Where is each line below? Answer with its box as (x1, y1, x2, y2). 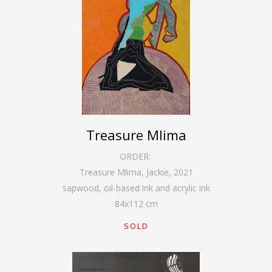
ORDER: (119, 150, 153, 162)
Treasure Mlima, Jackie (79, 166, 169, 178)
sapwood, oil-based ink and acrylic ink (62, 182, 210, 194)
